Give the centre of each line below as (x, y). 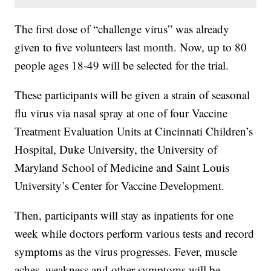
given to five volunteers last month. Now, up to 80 (131, 47)
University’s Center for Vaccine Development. (120, 186)
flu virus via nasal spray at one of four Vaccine (121, 113)
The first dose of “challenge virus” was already (122, 29)
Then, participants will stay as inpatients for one (124, 215)
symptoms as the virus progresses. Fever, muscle (126, 252)
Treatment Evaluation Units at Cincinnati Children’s (134, 131)
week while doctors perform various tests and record (135, 233)
